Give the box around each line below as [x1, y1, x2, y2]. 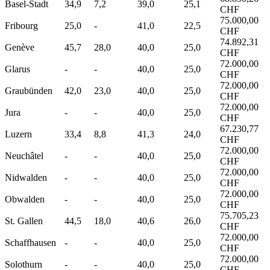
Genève [5, 42, 34, 52]
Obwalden [5, 193, 45, 204]
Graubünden [5, 85, 52, 96]
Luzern [5, 128, 32, 139]
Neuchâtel [5, 150, 43, 161]
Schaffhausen [5, 237, 56, 248]
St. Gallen [5, 215, 43, 226]
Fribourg [5, 20, 38, 31]
